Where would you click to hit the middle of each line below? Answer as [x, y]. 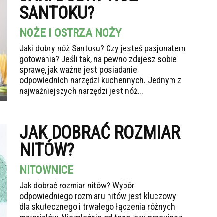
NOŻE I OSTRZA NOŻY [70, 33]
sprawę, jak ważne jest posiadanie [78, 70]
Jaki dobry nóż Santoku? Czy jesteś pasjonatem [102, 48]
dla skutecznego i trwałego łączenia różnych [97, 207]
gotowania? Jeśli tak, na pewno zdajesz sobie [98, 59]
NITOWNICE [46, 170]
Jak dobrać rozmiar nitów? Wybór [77, 185]
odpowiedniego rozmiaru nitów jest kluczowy [98, 196]
